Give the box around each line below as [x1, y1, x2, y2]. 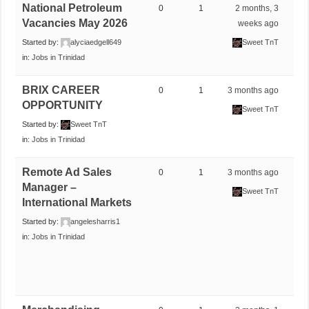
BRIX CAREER [22, 83, 101, 96]
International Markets [22, 196, 132, 208]
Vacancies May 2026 [22, 17, 128, 29]
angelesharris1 [70, 217, 121, 226]
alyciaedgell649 [70, 37, 122, 46]
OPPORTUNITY [22, 99, 103, 111]
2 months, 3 [235, 3, 279, 13]
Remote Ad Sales [22, 166, 112, 178]
